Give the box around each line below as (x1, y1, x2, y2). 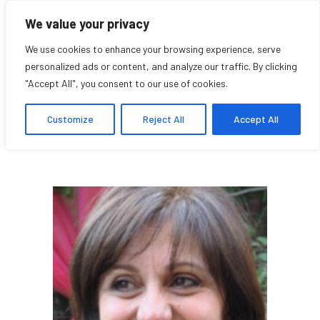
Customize (46, 113, 94, 125)
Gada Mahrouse (55, 86, 296, 129)
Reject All (142, 113, 184, 125)
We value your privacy (25, 16, 149, 31)
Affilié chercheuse (74, 121, 296, 156)
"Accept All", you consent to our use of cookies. (25, 77, 228, 89)
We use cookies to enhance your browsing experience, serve (25, 43, 281, 55)
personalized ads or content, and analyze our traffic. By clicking (25, 60, 297, 72)
